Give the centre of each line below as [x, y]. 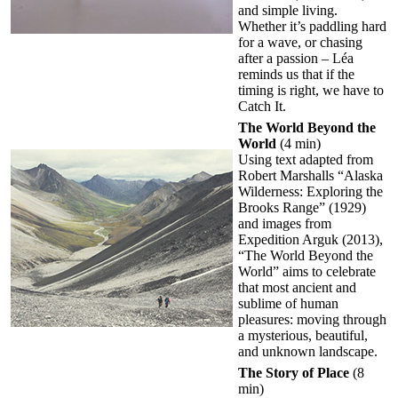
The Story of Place [294, 372]
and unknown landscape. [308, 351]
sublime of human [288, 303]
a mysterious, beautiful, [303, 335]
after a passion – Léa [296, 58]
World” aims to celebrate [307, 271]
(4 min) [298, 143]
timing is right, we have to [311, 90]
